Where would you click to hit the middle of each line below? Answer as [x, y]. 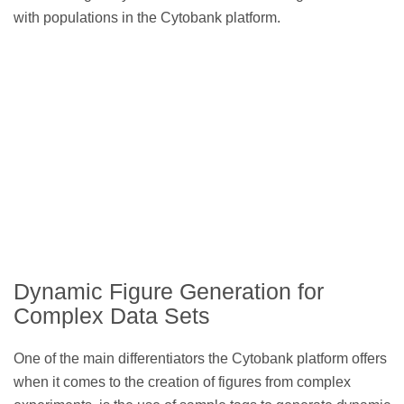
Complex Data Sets [112, 315]
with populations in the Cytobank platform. [147, 18]
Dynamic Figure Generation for [169, 291]
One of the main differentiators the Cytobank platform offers [200, 358]
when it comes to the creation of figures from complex [182, 381]
